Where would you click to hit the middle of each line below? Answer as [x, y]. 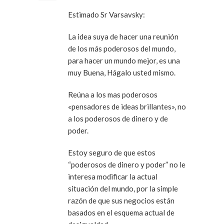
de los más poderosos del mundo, [122, 49]
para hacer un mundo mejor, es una [124, 61]
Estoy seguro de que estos [112, 153]
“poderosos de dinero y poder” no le [127, 165]
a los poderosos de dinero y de [118, 119]
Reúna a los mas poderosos [113, 95]
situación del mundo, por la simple [123, 189]
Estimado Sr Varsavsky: [106, 15]
